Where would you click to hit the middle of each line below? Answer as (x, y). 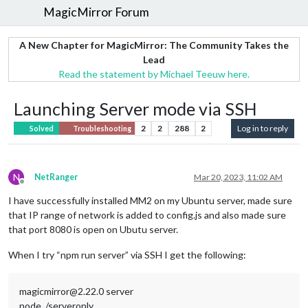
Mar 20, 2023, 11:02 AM (238, 177)
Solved (41, 128)
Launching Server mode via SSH (135, 108)
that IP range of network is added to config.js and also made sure (147, 214)
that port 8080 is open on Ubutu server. (93, 229)
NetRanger (56, 177)
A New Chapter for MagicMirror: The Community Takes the (154, 45)
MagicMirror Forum (97, 12)
